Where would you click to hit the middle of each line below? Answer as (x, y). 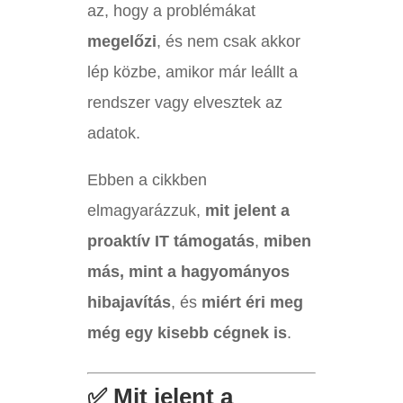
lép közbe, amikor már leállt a (192, 72)
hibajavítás (129, 303)
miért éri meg (252, 303)
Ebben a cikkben (147, 180)
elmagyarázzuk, (146, 211)
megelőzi (121, 42)
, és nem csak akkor (228, 42)
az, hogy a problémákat (171, 11)
